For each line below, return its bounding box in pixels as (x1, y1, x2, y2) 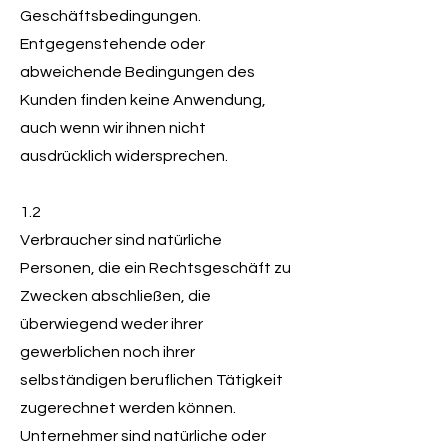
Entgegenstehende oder (20, 36, 205, 52)
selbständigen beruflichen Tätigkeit (20, 372, 283, 388)
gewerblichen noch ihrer (20, 344, 195, 360)
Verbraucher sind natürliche (20, 232, 222, 248)
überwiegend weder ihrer (20, 316, 203, 332)
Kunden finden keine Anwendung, (20, 92, 266, 108)
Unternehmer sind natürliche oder (20, 428, 266, 444)
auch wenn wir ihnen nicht (20, 120, 206, 136)
